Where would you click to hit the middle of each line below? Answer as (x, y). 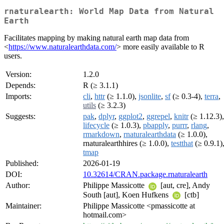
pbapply (155, 125)
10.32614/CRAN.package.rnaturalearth (145, 174)
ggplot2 (130, 116)
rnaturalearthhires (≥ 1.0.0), (127, 143)
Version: (18, 74)
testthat (182, 143)
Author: (18, 185)
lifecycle (96, 125)
